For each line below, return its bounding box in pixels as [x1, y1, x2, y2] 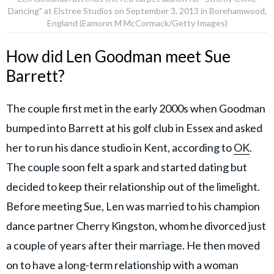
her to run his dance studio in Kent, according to [6, 141, 234, 155]
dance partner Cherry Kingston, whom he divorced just [6, 219, 266, 233]
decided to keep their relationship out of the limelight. [6, 180, 260, 194]
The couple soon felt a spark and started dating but [6, 160, 247, 174]
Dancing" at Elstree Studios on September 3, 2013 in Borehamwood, [7, 6, 267, 17]
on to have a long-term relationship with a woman [6, 258, 239, 272]
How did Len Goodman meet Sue [6, 46, 231, 66]
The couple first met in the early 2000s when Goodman [6, 102, 265, 116]
